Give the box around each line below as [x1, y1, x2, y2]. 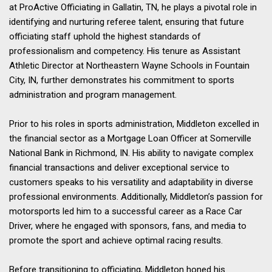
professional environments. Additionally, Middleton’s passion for [9, 191, 263, 202]
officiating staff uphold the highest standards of [9, 30, 201, 42]
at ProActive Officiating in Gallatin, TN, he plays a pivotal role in [9, 1, 257, 13]
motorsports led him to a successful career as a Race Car [9, 205, 242, 217]
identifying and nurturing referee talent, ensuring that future [9, 16, 244, 27]
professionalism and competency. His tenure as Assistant [9, 45, 240, 56]
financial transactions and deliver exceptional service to [9, 161, 229, 173]
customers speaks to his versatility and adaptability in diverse [9, 176, 253, 188]
